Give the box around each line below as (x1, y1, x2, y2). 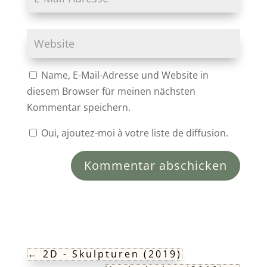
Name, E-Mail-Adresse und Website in (41, 68, 209, 82)
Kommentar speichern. (26, 100, 131, 114)
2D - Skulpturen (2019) (42, 247, 182, 260)
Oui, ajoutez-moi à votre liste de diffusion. (38, 126, 228, 139)
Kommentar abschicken (84, 157, 228, 173)
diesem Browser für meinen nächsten (26, 84, 195, 98)
